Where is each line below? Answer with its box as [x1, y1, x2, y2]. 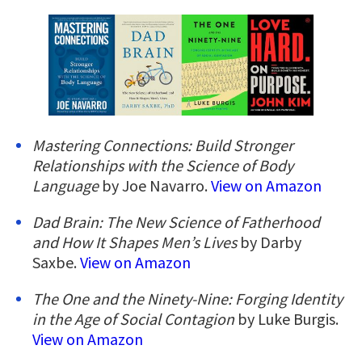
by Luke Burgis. [238, 308, 339, 329]
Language [32, 175, 102, 196]
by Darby [240, 231, 301, 252]
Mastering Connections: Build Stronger [32, 134, 293, 155]
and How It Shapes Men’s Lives [32, 231, 240, 252]
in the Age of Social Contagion [32, 308, 238, 329]
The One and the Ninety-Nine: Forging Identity [32, 288, 343, 309]
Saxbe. [32, 251, 80, 272]
